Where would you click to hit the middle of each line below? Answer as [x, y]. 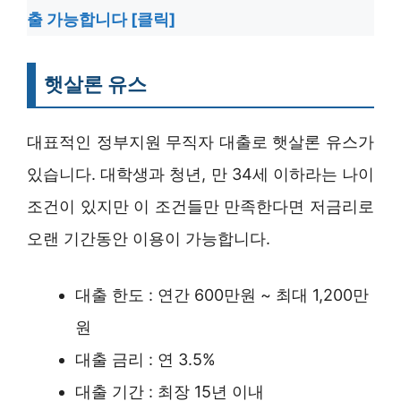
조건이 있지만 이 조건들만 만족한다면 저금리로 [200, 206]
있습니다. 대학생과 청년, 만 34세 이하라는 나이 [200, 174]
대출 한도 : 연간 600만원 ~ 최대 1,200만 [222, 294]
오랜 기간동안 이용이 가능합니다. [149, 238]
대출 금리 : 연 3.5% [145, 359]
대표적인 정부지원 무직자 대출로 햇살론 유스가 [200, 141]
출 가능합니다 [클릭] [101, 19]
